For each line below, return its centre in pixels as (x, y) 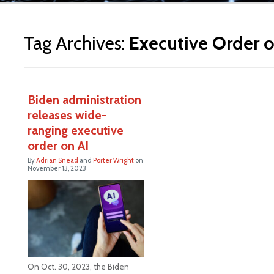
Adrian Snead (57, 160)
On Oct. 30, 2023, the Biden (78, 267)
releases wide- (67, 115)
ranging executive (75, 130)
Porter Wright (113, 160)
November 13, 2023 (57, 168)
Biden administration (84, 99)
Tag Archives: (76, 43)
